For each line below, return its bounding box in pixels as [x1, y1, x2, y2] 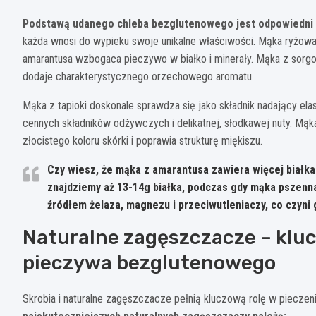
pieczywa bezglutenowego [23, 250, 276, 274]
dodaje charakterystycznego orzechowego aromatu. [23, 69, 254, 83]
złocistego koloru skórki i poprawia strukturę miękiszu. [23, 133, 262, 147]
